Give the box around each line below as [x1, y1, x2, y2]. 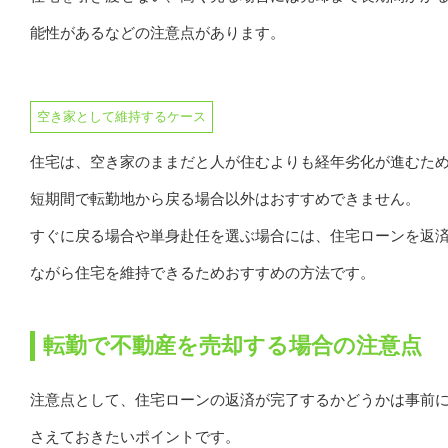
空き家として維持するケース [37, 109, 206, 125]
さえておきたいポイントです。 [30, 428, 240, 446]
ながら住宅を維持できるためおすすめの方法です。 [30, 264, 375, 282]
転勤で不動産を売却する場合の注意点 [43, 333, 422, 359]
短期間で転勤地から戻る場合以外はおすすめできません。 [30, 190, 420, 208]
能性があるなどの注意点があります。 [30, 24, 285, 42]
